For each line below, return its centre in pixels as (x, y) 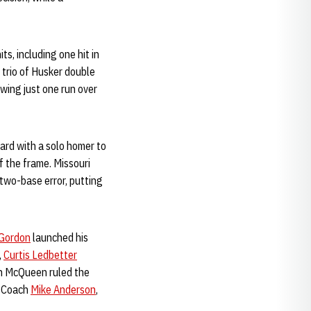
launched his (59, 237)
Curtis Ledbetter (40, 255)
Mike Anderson (63, 289)
